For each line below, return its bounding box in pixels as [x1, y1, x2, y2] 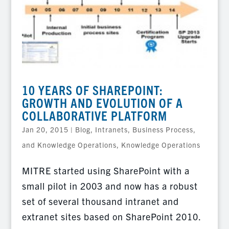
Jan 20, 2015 [21, 124, 68, 134]
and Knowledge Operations [21, 140, 117, 149]
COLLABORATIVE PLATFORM [21, 107, 167, 123]
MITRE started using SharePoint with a [21, 164, 190, 176]
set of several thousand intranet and [21, 195, 179, 207]
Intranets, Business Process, [95, 124, 196, 134]
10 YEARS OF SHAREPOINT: [21, 81, 163, 98]
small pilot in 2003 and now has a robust [21, 179, 198, 192]
